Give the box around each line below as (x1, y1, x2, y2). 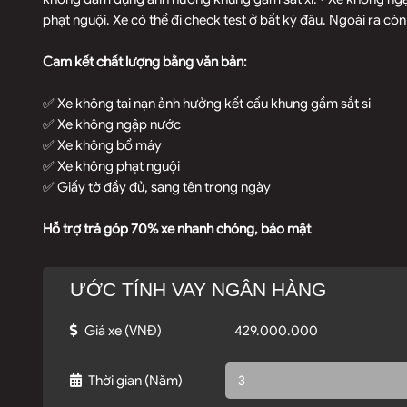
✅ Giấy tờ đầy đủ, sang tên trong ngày (43, 179, 271, 195)
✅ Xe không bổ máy (43, 137, 162, 154)
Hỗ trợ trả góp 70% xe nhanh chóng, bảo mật (43, 221, 311, 237)
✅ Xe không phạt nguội (43, 158, 180, 174)
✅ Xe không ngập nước (43, 116, 181, 133)
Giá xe (82, 322, 124, 339)
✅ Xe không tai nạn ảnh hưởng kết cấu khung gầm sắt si (43, 95, 371, 112)
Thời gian (86, 372, 144, 389)
